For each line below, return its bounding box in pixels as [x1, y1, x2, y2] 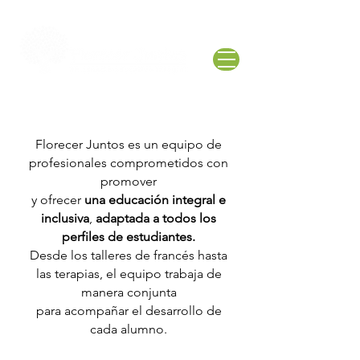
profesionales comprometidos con [29, 155, 228, 170]
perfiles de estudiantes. [62, 229, 195, 244]
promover [100, 174, 157, 189]
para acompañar [35, 303, 132, 318]
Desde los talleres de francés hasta [30, 247, 227, 263]
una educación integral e [84, 192, 226, 207]
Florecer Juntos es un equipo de [35, 137, 222, 152]
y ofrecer [31, 192, 84, 207]
